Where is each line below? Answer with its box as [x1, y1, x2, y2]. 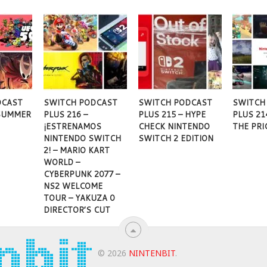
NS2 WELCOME [44, 181, 103, 192]
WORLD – [44, 157, 80, 168]
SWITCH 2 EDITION [138, 133, 213, 144]
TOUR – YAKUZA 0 [44, 193, 115, 204]
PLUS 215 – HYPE [138, 109, 206, 120]
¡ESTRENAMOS [44, 121, 102, 132]
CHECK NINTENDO [138, 121, 210, 132]
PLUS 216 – [44, 109, 88, 120]
